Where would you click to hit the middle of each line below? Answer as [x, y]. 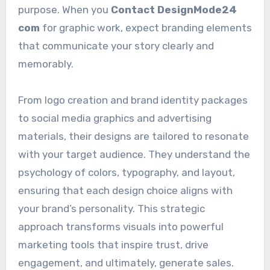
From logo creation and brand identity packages [133, 100]
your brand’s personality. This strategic [111, 208]
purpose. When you [64, 9]
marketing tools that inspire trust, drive [113, 244]
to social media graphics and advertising [115, 118]
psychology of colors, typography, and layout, [126, 172]
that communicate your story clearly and [116, 46]
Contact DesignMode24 [174, 9]
